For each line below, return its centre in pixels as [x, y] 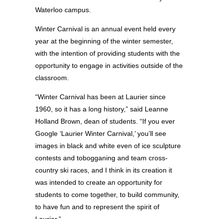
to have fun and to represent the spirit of [97, 207]
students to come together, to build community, [107, 195]
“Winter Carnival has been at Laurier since [100, 97]
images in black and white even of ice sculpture [108, 146]
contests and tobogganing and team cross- [101, 158]
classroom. [52, 78]
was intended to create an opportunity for [99, 183]
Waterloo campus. [63, 10]
